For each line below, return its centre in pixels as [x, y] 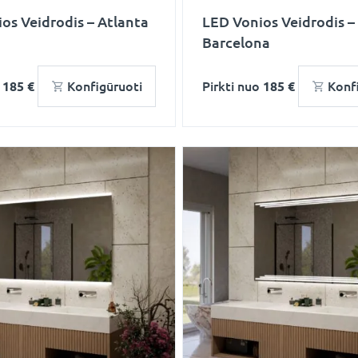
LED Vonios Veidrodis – [278, 22]
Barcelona [236, 42]
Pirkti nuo [233, 86]
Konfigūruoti [105, 86]
